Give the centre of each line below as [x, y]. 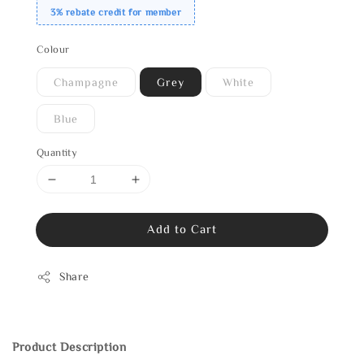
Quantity [57, 153]
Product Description [69, 347]
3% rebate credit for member [116, 12]
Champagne [86, 82]
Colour [53, 50]
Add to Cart [182, 229]
